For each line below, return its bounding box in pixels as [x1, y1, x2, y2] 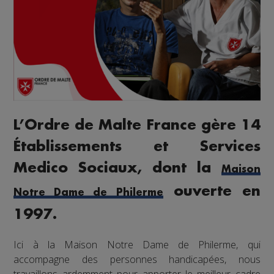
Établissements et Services [13, 139, 261, 154]
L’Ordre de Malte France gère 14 [13, 118, 261, 133]
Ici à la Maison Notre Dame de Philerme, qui [13, 237, 261, 251]
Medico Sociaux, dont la [13, 161, 221, 176]
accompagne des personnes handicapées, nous [13, 252, 261, 266]
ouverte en [163, 184, 261, 199]
